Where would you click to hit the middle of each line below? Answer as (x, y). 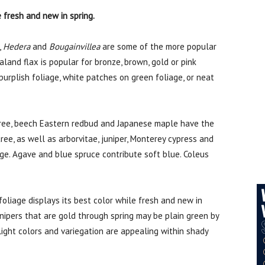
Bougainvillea (75, 46)
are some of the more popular (158, 46)
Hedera (17, 46)
